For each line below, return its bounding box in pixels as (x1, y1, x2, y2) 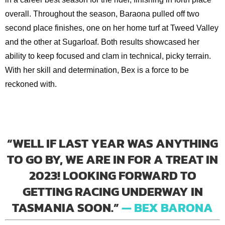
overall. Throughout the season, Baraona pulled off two (5, 9, 199, 18)
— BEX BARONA (119, 197, 213, 217)
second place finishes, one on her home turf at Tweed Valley (5, 23, 218, 32)
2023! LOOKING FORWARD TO (29, 165, 196, 185)
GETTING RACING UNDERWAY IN (22, 181, 203, 201)
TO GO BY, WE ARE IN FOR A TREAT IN (7, 149, 218, 169)
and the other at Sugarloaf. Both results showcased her (5, 37, 199, 46)
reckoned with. (5, 79, 57, 88)
